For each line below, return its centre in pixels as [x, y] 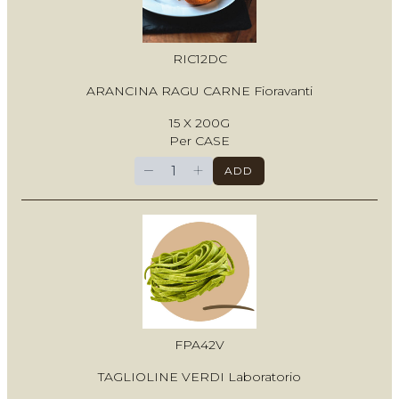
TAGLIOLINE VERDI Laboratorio [199, 377]
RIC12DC [199, 59]
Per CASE [199, 141]
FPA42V [199, 345]
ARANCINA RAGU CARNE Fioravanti [199, 91]
